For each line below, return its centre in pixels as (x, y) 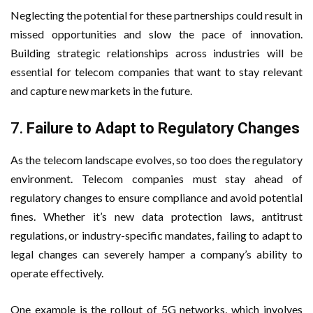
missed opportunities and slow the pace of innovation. (156, 34)
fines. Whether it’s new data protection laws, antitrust (156, 216)
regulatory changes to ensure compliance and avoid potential (156, 197)
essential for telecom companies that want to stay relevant (156, 71)
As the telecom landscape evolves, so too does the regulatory (156, 159)
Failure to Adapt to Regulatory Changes (163, 128)
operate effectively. (57, 272)
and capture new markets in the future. (101, 90)
